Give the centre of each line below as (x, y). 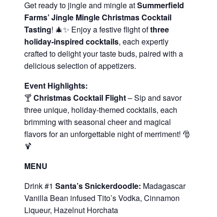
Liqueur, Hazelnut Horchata (71, 210)
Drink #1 (40, 186)
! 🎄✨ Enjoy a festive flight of (101, 29)
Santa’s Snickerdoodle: (99, 186)
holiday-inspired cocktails (71, 41)
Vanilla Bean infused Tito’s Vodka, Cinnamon (102, 198)
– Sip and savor (154, 98)
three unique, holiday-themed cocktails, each (101, 110)
